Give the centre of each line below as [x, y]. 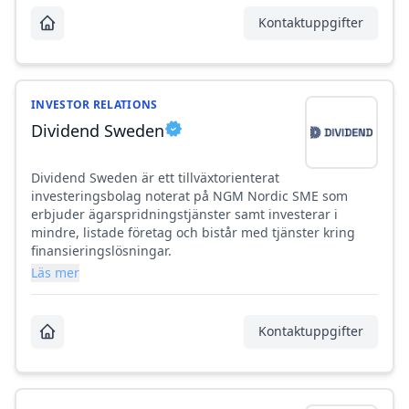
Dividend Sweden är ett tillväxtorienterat [155, 178]
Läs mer [55, 273]
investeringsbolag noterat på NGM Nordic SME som [189, 196]
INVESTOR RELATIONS [94, 105]
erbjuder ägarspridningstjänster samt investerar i [184, 215]
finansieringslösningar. [101, 251]
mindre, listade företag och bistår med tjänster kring [193, 233]
